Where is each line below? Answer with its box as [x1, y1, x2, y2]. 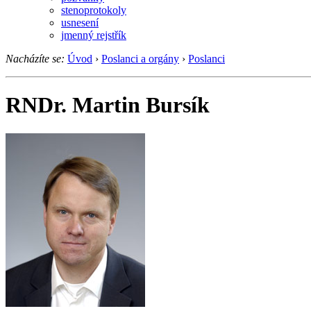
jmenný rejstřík [61, 28, 126, 41]
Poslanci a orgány [101, 52, 179, 65]
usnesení [61, 16, 99, 28]
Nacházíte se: [6, 52, 65, 65]
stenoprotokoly [61, 3, 126, 16]
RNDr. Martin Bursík [6, 92, 210, 118]
